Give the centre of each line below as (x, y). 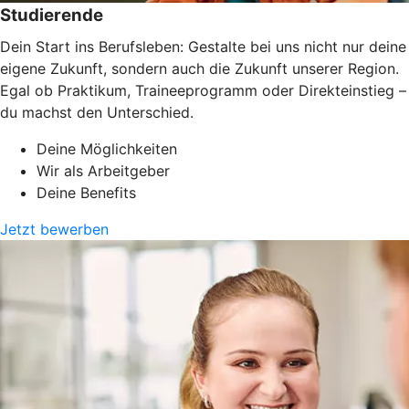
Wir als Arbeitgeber (103, 170)
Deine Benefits (86, 192)
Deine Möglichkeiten (107, 148)
